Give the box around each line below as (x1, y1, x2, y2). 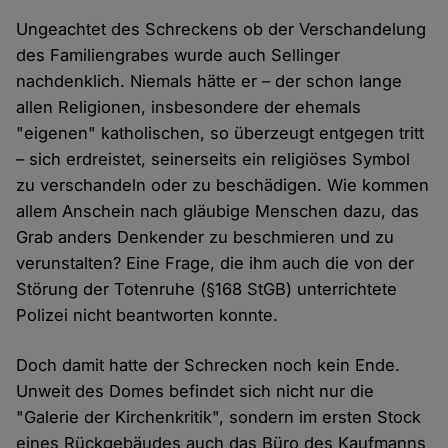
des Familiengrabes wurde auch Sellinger (16, 45, 341, 66)
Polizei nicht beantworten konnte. (16, 305, 279, 326)
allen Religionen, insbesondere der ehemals (16, 97, 362, 118)
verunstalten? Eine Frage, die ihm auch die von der (16, 253, 415, 274)
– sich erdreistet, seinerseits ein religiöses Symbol (16, 149, 411, 170)
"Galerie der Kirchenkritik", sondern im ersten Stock (16, 407, 422, 428)
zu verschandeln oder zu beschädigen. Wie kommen (16, 175, 430, 196)
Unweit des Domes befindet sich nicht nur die (16, 381, 375, 402)
